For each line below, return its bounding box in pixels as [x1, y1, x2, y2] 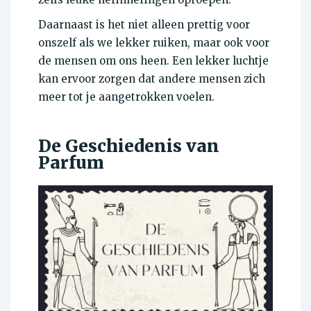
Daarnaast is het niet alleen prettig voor [38, 18, 250, 32]
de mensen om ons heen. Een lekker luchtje [38, 54, 269, 68]
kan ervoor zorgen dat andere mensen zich [38, 72, 265, 86]
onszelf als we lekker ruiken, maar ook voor [38, 36, 269, 50]
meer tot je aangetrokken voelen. [38, 90, 215, 104]
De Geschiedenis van [38, 135, 219, 158]
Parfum [38, 152, 104, 174]
